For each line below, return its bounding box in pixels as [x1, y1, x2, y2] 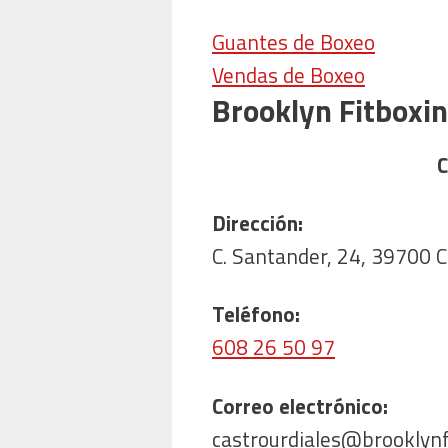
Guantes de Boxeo [212, 26, 375, 59]
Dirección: [212, 207, 303, 240]
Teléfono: [212, 298, 300, 331]
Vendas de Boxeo [212, 59, 365, 92]
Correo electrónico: [212, 389, 388, 422]
